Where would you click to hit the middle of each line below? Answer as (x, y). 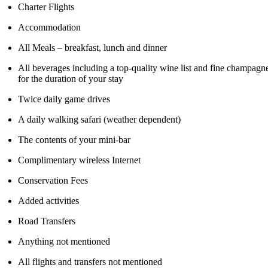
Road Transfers (47, 221)
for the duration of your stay (71, 79)
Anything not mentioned (64, 242)
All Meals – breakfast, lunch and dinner (93, 48)
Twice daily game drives (64, 99)
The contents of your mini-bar (74, 140)
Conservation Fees (53, 181)
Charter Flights (46, 7)
